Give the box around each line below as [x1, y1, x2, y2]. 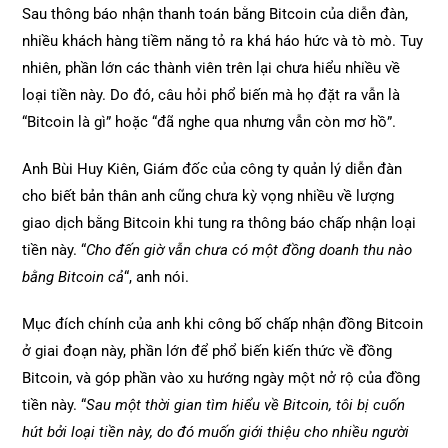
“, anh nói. [124, 267, 190, 286]
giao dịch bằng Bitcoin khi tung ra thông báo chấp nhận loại [22, 213, 417, 232]
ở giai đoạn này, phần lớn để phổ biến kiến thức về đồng [22, 341, 393, 360]
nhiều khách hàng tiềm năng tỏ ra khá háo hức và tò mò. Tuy [22, 31, 424, 50]
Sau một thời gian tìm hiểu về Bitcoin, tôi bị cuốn [86, 395, 406, 414]
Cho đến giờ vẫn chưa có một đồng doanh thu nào [86, 240, 413, 259]
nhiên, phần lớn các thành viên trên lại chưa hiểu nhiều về [22, 58, 401, 77]
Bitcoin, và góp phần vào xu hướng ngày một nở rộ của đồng [22, 368, 421, 387]
